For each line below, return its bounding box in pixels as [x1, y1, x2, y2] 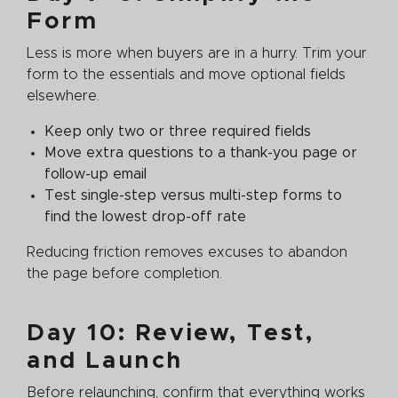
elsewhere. [27, 88, 104, 103]
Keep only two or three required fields [44, 123, 311, 139]
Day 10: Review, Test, [27, 321, 314, 345]
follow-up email [44, 166, 147, 181]
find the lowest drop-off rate [44, 209, 251, 224]
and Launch [27, 348, 192, 372]
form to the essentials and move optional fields [27, 67, 346, 82]
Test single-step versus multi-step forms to [44, 187, 342, 203]
